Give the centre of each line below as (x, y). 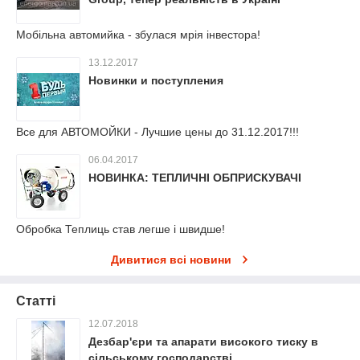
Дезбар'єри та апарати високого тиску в (203, 342)
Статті (36, 301)
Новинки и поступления (156, 81)
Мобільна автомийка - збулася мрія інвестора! (138, 35)
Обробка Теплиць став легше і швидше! (121, 229)
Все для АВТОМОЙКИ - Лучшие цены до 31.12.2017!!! (157, 132)
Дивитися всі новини (171, 260)
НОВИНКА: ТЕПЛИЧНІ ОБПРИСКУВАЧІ (195, 178)
